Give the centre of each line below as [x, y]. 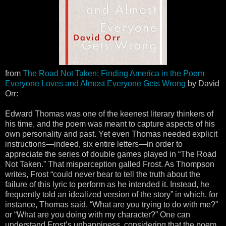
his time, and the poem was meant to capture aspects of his [110, 124]
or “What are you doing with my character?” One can [98, 214]
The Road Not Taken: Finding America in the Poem [114, 73]
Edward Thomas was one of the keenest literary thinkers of [109, 114]
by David [203, 83]
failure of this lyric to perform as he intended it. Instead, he [107, 184]
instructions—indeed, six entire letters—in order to [94, 144]
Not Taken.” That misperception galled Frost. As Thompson [110, 164]
